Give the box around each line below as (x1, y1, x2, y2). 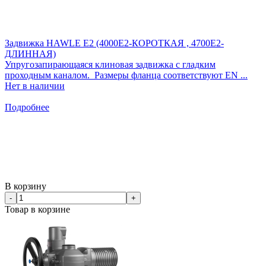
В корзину (5, 180, 46, 191)
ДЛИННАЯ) (5, 48, 56, 59)
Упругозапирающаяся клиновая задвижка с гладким (5, 59, 216, 69)
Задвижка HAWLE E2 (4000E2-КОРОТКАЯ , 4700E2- (5, 37, 224, 48)
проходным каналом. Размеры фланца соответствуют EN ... (5, 69, 248, 80)
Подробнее (5, 102, 49, 112)
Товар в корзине (5, 204, 70, 214)
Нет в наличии (5, 80, 65, 91)
